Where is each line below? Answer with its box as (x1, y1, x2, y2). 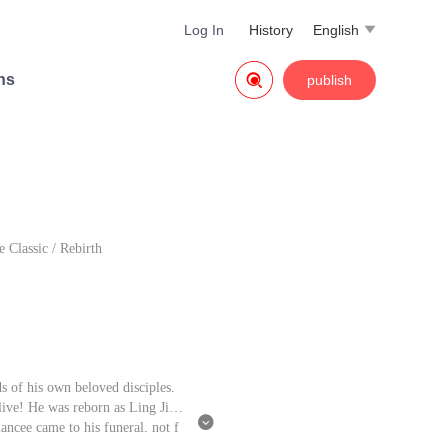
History (249, 22, 293, 38)
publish (307, 72, 352, 88)
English (313, 22, 359, 38)
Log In (184, 22, 224, 38)
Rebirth (60, 241, 102, 256)
